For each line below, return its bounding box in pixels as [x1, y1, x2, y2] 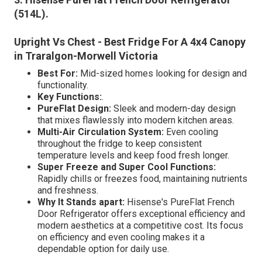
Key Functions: [37, 91, 102, 102]
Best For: [37, 67, 78, 79]
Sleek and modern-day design [111, 102, 236, 114]
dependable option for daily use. [37, 243, 169, 254]
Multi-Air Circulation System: [37, 126, 164, 137]
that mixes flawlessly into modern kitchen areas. [37, 114, 234, 126]
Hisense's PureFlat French [125, 196, 235, 208]
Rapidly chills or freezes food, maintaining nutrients [37, 173, 247, 184]
